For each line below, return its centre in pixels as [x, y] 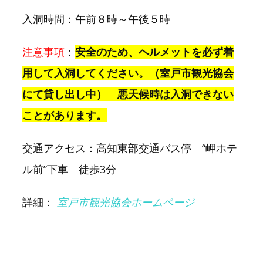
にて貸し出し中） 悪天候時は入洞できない [128, 94]
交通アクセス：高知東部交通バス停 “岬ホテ [130, 148]
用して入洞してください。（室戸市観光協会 [128, 73]
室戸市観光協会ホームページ [126, 202]
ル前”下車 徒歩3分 [75, 169]
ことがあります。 [65, 115]
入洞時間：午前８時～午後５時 [96, 19]
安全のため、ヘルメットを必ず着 [154, 52]
